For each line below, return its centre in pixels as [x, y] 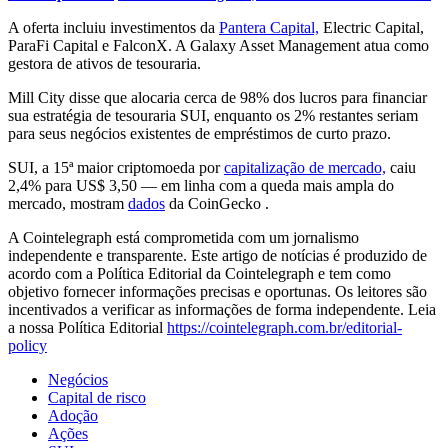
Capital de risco [97, 397]
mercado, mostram [68, 203]
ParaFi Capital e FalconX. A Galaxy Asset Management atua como [218, 45]
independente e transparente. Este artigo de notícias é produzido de [217, 255]
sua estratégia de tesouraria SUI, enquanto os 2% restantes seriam [213, 115]
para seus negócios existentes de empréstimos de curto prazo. [199, 133]
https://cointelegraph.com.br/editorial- [284, 327]
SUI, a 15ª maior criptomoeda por [116, 167]
